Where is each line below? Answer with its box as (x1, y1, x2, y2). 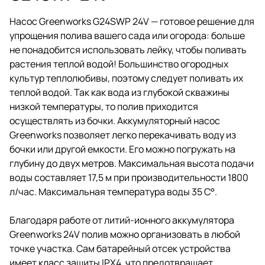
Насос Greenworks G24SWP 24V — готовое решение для (9, 14, 254, 28)
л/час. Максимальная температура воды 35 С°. (9, 185, 217, 198)
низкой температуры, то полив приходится (9, 99, 198, 113)
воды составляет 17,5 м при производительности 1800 (9, 170, 248, 184)
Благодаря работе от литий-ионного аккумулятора (9, 213, 234, 227)
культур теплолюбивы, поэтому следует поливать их (9, 71, 243, 85)
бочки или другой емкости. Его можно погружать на (9, 142, 235, 156)
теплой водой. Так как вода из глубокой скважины (9, 85, 230, 99)
